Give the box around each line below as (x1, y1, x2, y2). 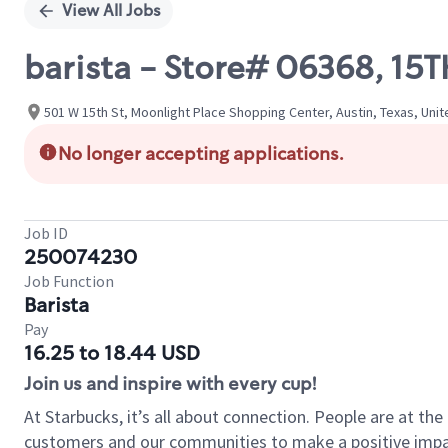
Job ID (24, 223, 68, 243)
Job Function (24, 271, 114, 291)
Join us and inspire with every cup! (24, 372, 316, 396)
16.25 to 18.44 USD (24, 340, 200, 366)
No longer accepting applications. (58, 142, 344, 166)
